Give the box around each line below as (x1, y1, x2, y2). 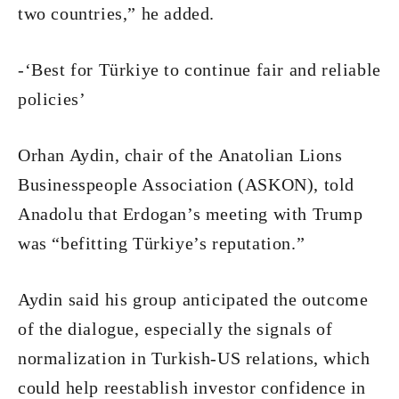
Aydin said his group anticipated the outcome (18, 289, 369, 309)
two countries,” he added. (18, 4, 216, 23)
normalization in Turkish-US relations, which (18, 348, 370, 368)
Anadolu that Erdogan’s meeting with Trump (18, 204, 363, 224)
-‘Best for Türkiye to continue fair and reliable (18, 60, 381, 79)
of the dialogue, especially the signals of (18, 319, 333, 338)
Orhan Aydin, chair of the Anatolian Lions (18, 145, 343, 165)
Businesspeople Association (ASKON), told (18, 175, 355, 194)
